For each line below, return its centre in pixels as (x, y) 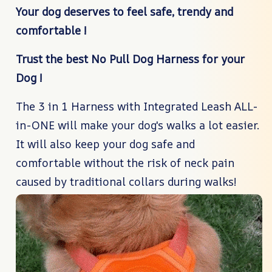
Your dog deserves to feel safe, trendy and (124, 11)
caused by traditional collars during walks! (127, 181)
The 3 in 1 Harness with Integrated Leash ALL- (137, 106)
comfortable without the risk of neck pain (125, 162)
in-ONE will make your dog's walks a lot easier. (138, 125)
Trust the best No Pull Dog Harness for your (130, 59)
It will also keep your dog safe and (105, 144)
